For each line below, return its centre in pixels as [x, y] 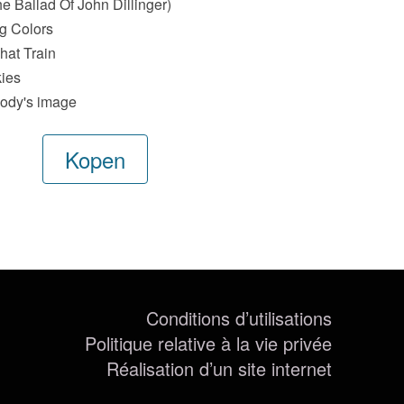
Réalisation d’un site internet [219, 368]
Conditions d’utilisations [239, 318]
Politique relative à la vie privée [208, 343]
